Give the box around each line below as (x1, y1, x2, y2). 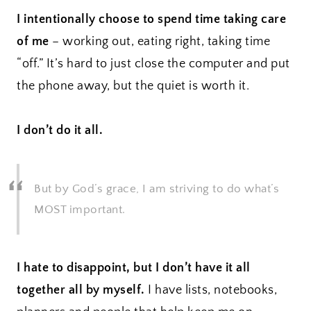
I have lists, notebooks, (144, 283, 277, 298)
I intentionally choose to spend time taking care (17, 12, 286, 27)
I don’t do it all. (17, 124, 103, 138)
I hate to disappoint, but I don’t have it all (17, 261, 251, 276)
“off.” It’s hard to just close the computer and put (17, 57, 290, 72)
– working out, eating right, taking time (49, 35, 270, 49)
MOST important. (34, 203, 126, 217)
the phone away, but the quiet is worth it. (17, 79, 249, 94)
